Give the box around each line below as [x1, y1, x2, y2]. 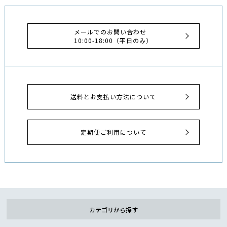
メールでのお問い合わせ [74, 27, 147, 36]
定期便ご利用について [80, 128, 146, 136]
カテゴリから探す [89, 205, 138, 214]
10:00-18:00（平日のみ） [74, 36, 153, 45]
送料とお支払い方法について [70, 92, 157, 101]
